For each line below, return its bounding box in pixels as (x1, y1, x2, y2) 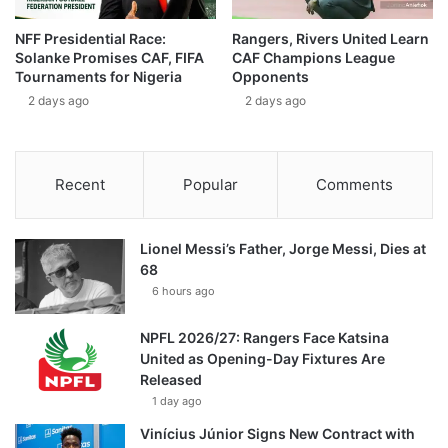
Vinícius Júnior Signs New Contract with (140, 425, 415, 443)
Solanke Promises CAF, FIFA (15, 49, 204, 67)
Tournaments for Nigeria (15, 68, 182, 86)
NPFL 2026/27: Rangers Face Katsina (140, 329, 389, 347)
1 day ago (152, 394, 202, 409)
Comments (316, 175, 394, 195)
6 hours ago (152, 284, 215, 299)
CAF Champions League (232, 49, 395, 67)
